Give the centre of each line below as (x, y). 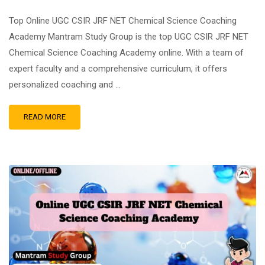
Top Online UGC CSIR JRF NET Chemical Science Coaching (123, 21)
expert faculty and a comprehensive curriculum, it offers (118, 69)
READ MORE (45, 117)
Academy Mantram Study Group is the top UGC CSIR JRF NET (129, 37)
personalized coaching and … (65, 85)
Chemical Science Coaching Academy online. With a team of (126, 53)
